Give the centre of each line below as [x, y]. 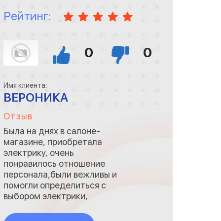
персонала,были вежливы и [60, 174]
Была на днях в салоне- [52, 131]
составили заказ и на [48, 207]
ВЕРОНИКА [36, 97]
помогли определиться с [55, 185]
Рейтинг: [28, 16]
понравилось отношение [55, 164]
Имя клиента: [26, 85]
